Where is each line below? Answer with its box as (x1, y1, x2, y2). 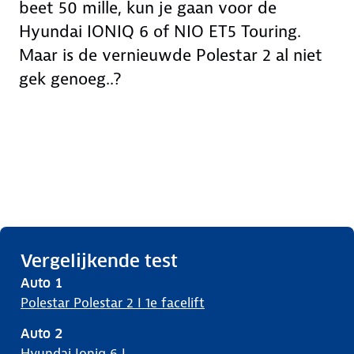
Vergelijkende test (21, 250, 178, 272)
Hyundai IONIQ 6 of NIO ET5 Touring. (19, 21, 301, 43)
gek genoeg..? (19, 68, 122, 90)
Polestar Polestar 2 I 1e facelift (21, 294, 205, 311)
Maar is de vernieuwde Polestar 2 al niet (19, 44, 322, 66)
